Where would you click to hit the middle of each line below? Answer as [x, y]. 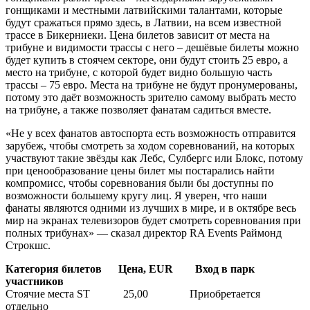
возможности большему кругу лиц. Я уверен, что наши [136, 195]
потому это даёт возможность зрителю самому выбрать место [151, 97]
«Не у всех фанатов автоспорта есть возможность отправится [151, 133]
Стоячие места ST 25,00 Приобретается [133, 293]
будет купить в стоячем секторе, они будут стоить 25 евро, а [147, 60]
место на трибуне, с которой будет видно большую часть [139, 72]
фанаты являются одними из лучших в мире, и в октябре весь [151, 208]
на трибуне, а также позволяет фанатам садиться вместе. [138, 109]
